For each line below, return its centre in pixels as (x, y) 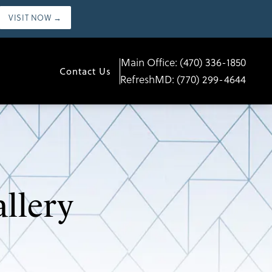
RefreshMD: (148, 80)
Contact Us (85, 71)
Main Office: (150, 63)
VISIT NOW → (35, 18)
